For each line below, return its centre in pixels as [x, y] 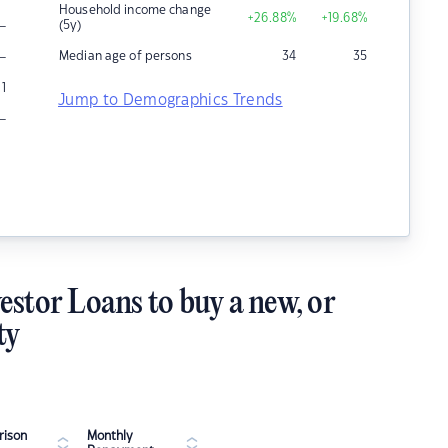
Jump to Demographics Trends [170, 100]
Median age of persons [125, 56]
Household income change [135, 10]
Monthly [110, 436]
